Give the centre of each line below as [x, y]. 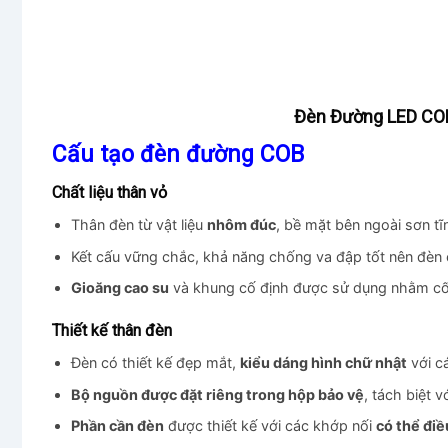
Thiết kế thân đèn [112, 331]
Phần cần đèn [117, 426]
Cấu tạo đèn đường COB [178, 154]
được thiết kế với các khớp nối [269, 426]
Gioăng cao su [119, 288]
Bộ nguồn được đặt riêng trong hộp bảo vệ [217, 394]
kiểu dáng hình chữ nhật [323, 363]
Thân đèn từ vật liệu [138, 225]
